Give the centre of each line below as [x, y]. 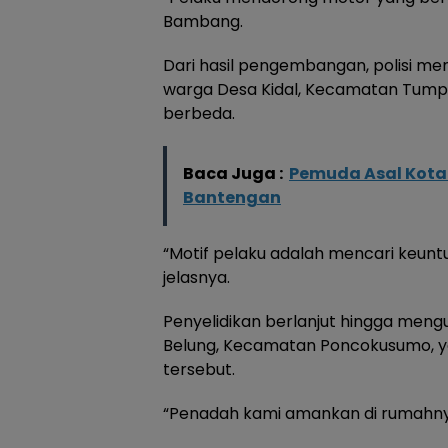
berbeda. [199, 113]
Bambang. [203, 21]
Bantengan [232, 197]
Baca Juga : [233, 173]
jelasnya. [196, 277]
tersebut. [199, 369]
